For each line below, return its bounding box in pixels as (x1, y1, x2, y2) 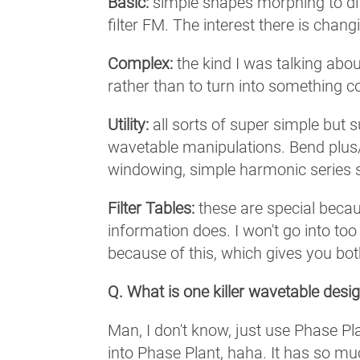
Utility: (108, 114, 149, 134)
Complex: (108, 53, 174, 73)
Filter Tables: (108, 198, 195, 218)
